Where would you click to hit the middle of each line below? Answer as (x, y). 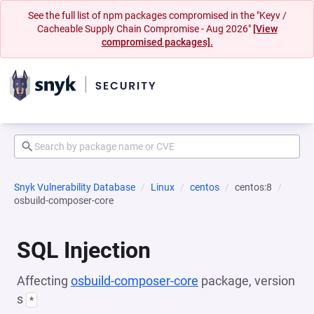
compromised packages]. (157, 42)
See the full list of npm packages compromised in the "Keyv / (157, 15)
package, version (247, 281)
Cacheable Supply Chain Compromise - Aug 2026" (145, 29)
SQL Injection (84, 250)
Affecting (44, 281)
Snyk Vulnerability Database (75, 187)
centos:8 (253, 187)
